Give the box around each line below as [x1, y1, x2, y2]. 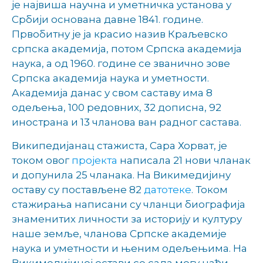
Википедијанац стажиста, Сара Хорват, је [12, 139, 227, 151]
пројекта [72, 154, 117, 166]
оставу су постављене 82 [12, 183, 144, 195]
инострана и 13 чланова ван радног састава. [12, 116, 241, 129]
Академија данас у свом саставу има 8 [12, 87, 213, 99]
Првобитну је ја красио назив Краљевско [12, 28, 228, 41]
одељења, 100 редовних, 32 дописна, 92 [12, 102, 221, 114]
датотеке [144, 183, 191, 195]
